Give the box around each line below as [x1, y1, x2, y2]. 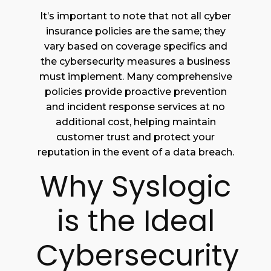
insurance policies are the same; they [45, 25, 226, 38]
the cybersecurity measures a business [41, 56, 230, 68]
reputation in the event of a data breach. [37, 146, 234, 158]
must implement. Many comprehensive [39, 71, 232, 83]
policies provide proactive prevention [44, 86, 227, 98]
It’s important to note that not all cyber [40, 10, 231, 22]
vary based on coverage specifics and [44, 41, 227, 53]
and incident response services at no [46, 101, 225, 113]
